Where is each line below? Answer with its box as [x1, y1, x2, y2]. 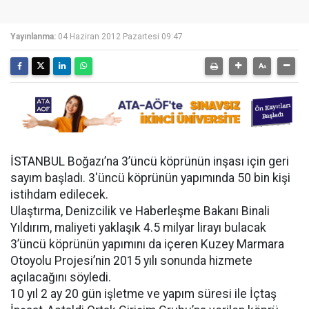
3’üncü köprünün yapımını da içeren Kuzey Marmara [10, 237, 284, 251]
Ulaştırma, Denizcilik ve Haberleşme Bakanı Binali [10, 204, 270, 218]
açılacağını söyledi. [10, 270, 111, 284]
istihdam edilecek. [10, 188, 108, 201]
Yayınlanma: [10, 32, 56, 41]
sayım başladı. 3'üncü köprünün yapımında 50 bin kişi [10, 171, 290, 185]
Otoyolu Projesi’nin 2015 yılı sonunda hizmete [10, 254, 252, 268]
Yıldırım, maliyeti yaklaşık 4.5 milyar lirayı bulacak [10, 221, 266, 235]
